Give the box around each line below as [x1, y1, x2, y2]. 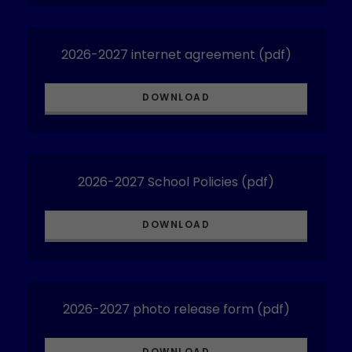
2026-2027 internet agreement [60, 46, 255, 64]
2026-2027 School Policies [78, 173, 238, 191]
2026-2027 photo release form [62, 300, 254, 318]
